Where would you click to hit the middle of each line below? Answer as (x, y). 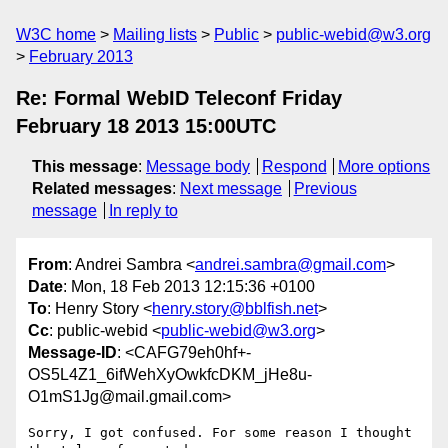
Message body (198, 166)
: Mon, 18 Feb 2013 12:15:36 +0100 (189, 287)
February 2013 (81, 56)
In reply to (143, 210)
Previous (325, 188)
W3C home (56, 34)
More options (384, 166)
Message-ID (72, 353)
